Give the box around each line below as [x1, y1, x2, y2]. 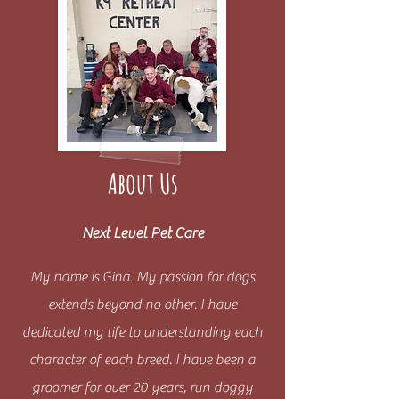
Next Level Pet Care [81, 224, 204, 242]
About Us [107, 165, 178, 201]
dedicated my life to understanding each [22, 324, 263, 340]
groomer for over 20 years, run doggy [32, 379, 253, 395]
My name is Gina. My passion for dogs [30, 269, 255, 285]
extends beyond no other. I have [48, 297, 237, 313]
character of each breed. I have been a [29, 352, 256, 368]
